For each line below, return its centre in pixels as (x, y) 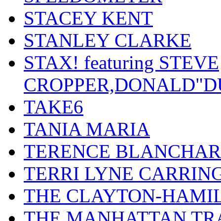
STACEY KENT (88, 18)
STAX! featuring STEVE (121, 63)
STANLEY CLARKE (108, 40)
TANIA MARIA (87, 129)
